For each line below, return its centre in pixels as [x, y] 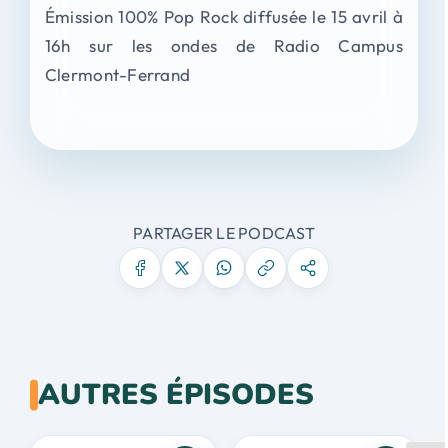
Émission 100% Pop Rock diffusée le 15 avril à [224, 16]
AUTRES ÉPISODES [175, 394]
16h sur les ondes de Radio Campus [224, 45]
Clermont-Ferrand [117, 74]
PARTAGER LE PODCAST [224, 232]
